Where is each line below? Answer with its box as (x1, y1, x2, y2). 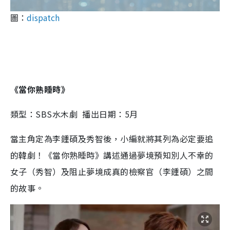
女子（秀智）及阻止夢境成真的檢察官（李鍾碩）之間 (10, 165, 214, 178)
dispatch (27, 11, 60, 24)
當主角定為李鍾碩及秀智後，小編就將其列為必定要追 (10, 132, 214, 145)
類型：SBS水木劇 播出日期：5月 (10, 107, 138, 120)
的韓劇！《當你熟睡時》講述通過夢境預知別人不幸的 (10, 148, 214, 161)
